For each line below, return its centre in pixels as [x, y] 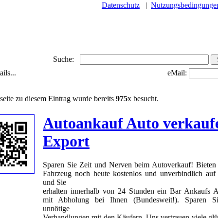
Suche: [66, 59]
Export [66, 141]
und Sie [54, 182]
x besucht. [143, 99]
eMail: [178, 73]
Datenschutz [121, 5]
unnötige [56, 209]
